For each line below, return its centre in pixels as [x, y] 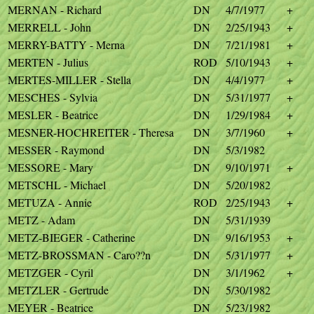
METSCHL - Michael [57, 185]
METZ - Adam [41, 220]
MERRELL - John [49, 27]
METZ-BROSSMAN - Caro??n [79, 255]
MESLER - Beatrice [53, 115]
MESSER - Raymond [56, 150]
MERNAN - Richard [55, 9]
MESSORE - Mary [50, 167]
